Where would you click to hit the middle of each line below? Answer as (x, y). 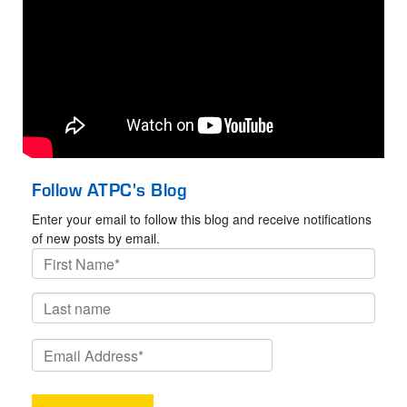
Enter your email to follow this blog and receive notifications (202, 219)
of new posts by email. (96, 238)
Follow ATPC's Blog (109, 189)
